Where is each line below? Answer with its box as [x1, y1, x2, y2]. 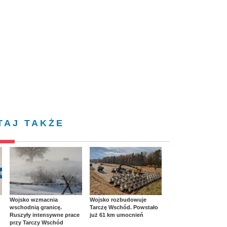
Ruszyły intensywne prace [10, 211, 80, 218]
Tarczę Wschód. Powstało [89, 204, 158, 210]
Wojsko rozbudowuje [89, 196, 146, 203]
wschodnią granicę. [10, 204, 62, 210]
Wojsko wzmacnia [10, 196, 58, 203]
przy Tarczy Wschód [10, 219, 63, 225]
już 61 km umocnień [89, 211, 143, 218]
